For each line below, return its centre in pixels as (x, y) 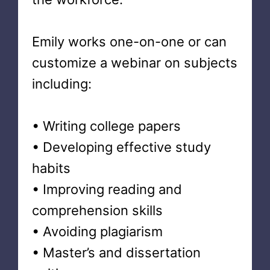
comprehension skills (97, 210)
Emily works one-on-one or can (129, 42)
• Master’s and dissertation (116, 253)
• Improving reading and (107, 189)
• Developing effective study (121, 147)
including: (61, 84)
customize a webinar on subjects (134, 63)
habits (51, 168)
